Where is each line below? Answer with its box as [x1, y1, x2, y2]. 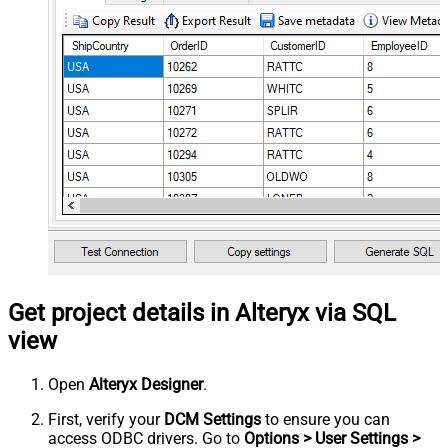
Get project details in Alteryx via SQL [8, 299, 396, 328]
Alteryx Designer [89, 375, 203, 395]
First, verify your [48, 410, 164, 430]
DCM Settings [164, 410, 261, 430]
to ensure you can [261, 410, 390, 430]
